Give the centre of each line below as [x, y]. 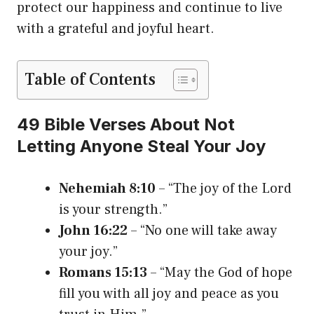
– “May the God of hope [220, 272]
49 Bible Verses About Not [126, 124]
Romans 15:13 [103, 272]
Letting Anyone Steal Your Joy [141, 146]
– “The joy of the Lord [224, 188]
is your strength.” [113, 209]
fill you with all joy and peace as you [169, 293]
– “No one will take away [202, 230]
